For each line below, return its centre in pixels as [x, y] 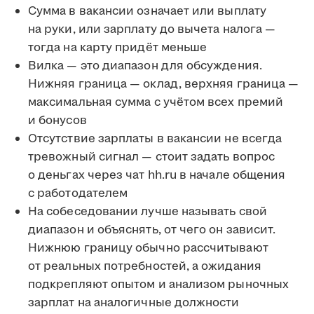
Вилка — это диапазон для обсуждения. [145, 66]
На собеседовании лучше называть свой [148, 212]
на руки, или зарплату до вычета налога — [152, 30]
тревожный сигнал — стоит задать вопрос [152, 157]
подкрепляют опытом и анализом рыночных [159, 285]
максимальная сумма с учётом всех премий [156, 103]
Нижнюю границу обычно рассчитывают [148, 248]
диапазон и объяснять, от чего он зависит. [152, 230]
